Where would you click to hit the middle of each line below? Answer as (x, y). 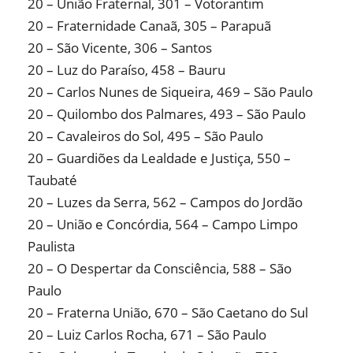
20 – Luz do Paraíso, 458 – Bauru (126, 70)
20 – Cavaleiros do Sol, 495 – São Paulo (145, 136)
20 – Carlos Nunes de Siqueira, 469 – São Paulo (170, 92)
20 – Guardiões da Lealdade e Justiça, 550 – (159, 158)
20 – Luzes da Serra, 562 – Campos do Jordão (165, 203)
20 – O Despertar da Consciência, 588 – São (160, 269)
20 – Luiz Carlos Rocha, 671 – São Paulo (147, 335)
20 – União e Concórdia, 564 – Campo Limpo (163, 225)
